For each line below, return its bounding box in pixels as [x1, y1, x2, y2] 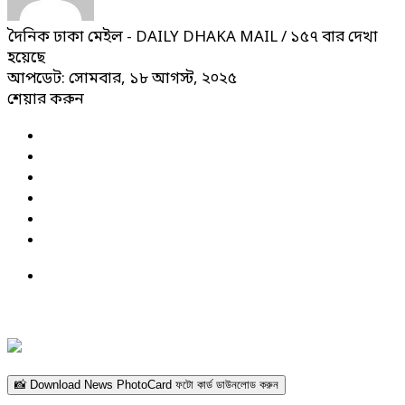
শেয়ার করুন [7, 89, 84, 110]
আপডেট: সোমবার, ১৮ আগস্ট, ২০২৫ [7, 68, 237, 89]
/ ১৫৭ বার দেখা [281, 26, 378, 48]
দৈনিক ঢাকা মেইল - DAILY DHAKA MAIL [7, 26, 281, 48]
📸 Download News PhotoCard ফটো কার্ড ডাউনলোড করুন [14, 377, 278, 391]
